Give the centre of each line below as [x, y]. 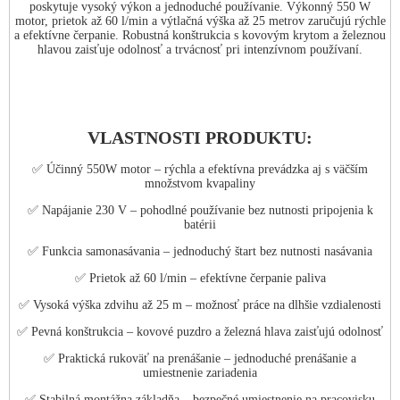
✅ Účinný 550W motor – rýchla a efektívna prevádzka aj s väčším [200, 170]
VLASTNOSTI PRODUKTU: [200, 137]
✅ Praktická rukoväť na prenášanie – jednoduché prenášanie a [200, 359]
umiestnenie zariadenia [200, 373]
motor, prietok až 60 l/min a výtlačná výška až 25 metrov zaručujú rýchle [200, 21]
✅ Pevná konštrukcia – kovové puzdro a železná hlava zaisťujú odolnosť [200, 332]
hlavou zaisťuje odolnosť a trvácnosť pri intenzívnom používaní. [200, 50]
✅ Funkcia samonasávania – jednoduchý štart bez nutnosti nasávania [200, 252]
